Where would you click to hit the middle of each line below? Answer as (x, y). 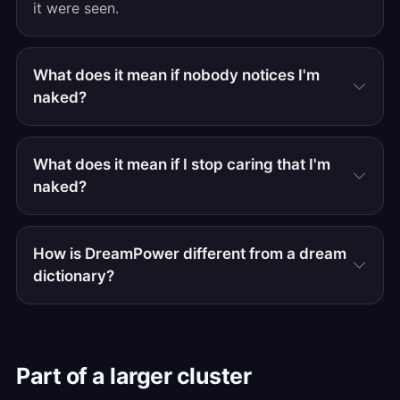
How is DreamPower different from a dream (190, 254)
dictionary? (74, 276)
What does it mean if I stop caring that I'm (182, 164)
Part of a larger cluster (133, 376)
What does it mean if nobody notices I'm (176, 75)
